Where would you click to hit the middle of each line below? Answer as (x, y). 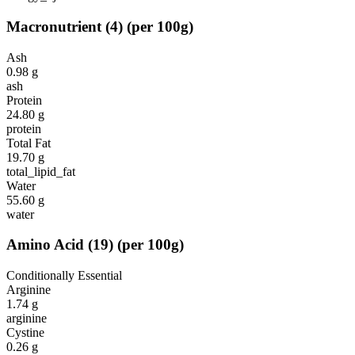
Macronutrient (54, 26)
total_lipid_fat (41, 171)
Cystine (25, 333)
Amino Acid (45, 245)
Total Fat (29, 143)
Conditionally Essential (64, 276)
